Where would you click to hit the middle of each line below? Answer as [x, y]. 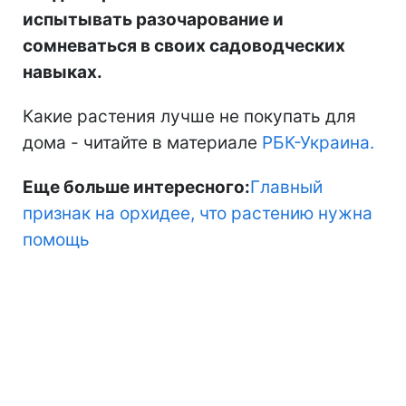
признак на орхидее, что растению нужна [198, 214]
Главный [286, 188]
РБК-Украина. [318, 143]
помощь [56, 240]
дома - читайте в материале [142, 143]
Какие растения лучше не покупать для [189, 117]
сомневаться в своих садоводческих [184, 46]
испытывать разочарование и [153, 20]
